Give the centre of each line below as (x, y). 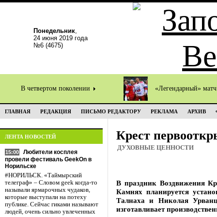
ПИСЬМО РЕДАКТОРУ (111, 111)
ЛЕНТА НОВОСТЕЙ (31, 137)
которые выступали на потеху (46, 197)
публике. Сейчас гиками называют (52, 204)
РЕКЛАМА (164, 111)
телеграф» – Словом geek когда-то (51, 183)
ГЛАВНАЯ (18, 111)
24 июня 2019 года (61, 38)
